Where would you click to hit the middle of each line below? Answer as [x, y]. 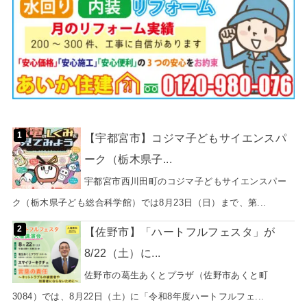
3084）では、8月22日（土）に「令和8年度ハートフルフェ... [138, 297]
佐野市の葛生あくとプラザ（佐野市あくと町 [176, 275]
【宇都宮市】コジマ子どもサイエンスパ [185, 137]
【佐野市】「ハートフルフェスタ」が [180, 232]
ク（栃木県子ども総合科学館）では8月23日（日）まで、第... [139, 202]
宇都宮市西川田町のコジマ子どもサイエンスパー [185, 181]
